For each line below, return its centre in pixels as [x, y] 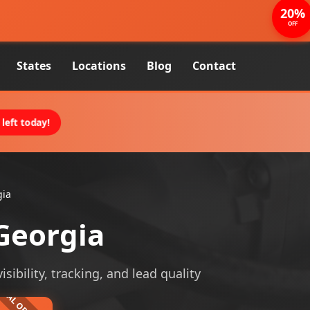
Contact [214, 66]
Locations [99, 66]
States [34, 66]
